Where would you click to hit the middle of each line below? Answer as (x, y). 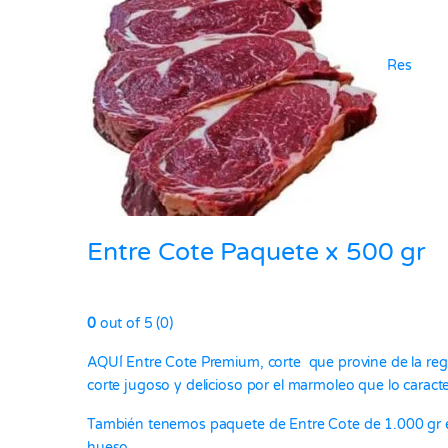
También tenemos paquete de (188, 425)
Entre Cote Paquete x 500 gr (257, 252)
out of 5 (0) (134, 324)
